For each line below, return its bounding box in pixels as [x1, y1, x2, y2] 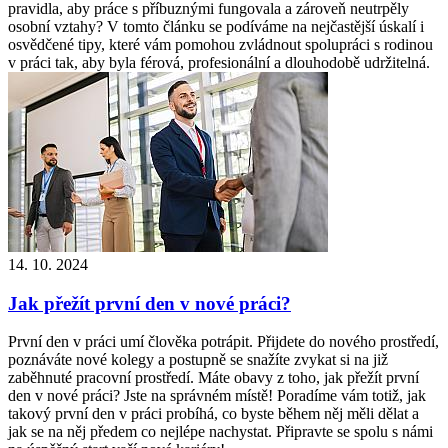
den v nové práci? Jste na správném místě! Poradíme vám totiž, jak [8, 387, 426, 405]
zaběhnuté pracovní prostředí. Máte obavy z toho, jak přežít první [8, 369, 419, 387]
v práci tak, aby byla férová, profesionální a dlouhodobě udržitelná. [8, 53, 430, 71]
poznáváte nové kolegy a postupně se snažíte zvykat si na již [8, 351, 388, 369]
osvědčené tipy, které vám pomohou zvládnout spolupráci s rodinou [8, 35, 433, 53]
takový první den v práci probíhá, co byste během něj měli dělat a [8, 405, 419, 423]
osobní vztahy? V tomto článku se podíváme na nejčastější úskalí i [8, 17, 424, 35]
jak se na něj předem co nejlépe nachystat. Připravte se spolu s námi [8, 423, 433, 441]
